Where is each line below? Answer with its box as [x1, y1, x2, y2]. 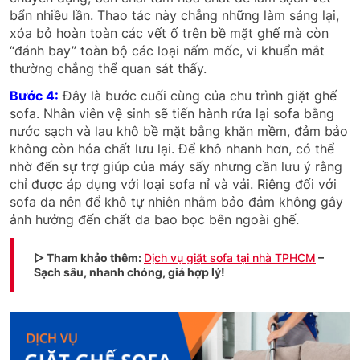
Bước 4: [10, 87, 59, 104]
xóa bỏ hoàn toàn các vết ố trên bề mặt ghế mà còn [10, 24, 329, 41]
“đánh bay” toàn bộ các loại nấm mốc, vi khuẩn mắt [10, 42, 325, 59]
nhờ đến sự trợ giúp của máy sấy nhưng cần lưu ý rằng [10, 157, 342, 174]
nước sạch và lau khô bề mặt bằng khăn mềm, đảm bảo [10, 122, 348, 139]
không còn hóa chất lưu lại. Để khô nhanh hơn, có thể [10, 140, 334, 157]
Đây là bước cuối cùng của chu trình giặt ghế [59, 87, 337, 104]
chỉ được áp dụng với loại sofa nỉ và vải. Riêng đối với [10, 175, 337, 192]
